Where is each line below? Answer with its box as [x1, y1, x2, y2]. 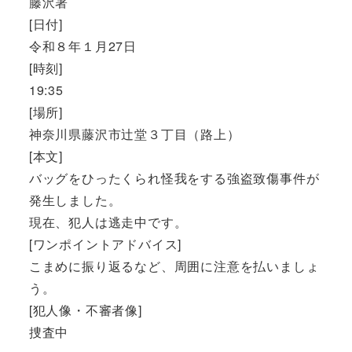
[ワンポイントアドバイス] [28, 234, 182, 253]
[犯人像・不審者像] [28, 300, 142, 319]
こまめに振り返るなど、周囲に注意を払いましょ [28, 256, 320, 275]
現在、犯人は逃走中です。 [28, 212, 188, 231]
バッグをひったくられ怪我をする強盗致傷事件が [28, 168, 320, 187]
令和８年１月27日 [28, 36, 137, 55]
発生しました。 [28, 190, 122, 209]
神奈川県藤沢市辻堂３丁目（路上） [28, 124, 240, 143]
